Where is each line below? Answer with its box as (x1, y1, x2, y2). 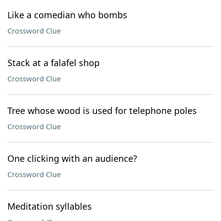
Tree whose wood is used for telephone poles (7, 105, 197, 116)
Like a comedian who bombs (7, 9, 127, 21)
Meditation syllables (7, 200, 92, 212)
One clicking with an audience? (7, 152, 137, 164)
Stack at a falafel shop (7, 57, 100, 69)
